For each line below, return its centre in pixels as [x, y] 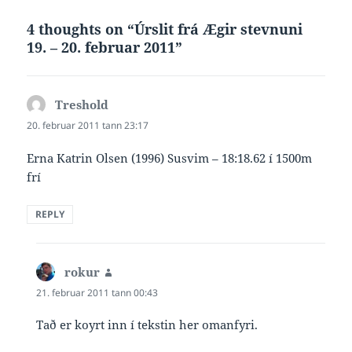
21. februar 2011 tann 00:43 [97, 292]
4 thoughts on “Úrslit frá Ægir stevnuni [165, 29]
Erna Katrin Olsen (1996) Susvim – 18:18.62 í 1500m [170, 158]
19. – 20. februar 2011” [105, 48]
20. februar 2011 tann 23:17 [88, 126]
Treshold [82, 105]
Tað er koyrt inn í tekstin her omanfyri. [147, 324]
